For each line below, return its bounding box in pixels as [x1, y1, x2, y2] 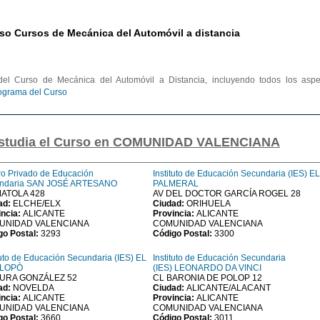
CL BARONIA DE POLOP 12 [153, 273, 262, 283]
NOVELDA [13, 283, 54, 293]
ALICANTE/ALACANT [186, 283, 271, 293]
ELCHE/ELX [13, 199, 61, 209]
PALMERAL [153, 179, 199, 189]
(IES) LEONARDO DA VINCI [153, 263, 261, 273]
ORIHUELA [186, 199, 231, 209]
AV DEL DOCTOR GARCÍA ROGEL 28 [153, 189, 301, 199]
